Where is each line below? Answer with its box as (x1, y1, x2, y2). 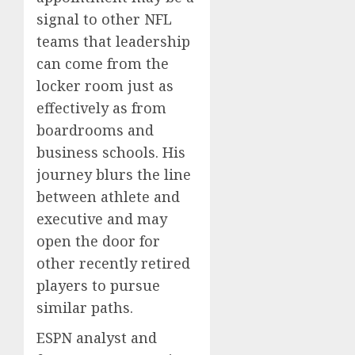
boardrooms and (36, 120, 154, 140)
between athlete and (36, 187, 180, 207)
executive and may (36, 209, 167, 229)
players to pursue (36, 276, 160, 296)
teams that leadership (36, 32, 190, 52)
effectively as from (36, 98, 166, 118)
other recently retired (36, 254, 190, 273)
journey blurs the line (36, 165, 191, 185)
